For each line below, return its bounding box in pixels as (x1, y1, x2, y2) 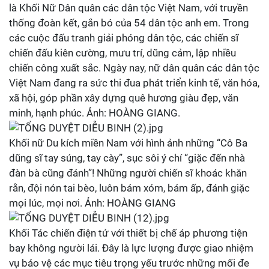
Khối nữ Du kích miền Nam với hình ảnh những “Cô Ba (9, 137, 247, 149)
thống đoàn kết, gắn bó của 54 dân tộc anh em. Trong (9, 17, 249, 29)
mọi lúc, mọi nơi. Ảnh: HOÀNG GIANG (9, 197, 176, 209)
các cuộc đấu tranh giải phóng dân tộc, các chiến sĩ (9, 32, 238, 44)
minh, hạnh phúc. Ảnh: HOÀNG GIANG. (9, 107, 180, 119)
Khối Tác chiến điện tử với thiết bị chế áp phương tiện (9, 227, 247, 239)
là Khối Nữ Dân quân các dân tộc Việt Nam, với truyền (9, 2, 248, 14)
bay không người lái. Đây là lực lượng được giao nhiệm (9, 242, 253, 254)
